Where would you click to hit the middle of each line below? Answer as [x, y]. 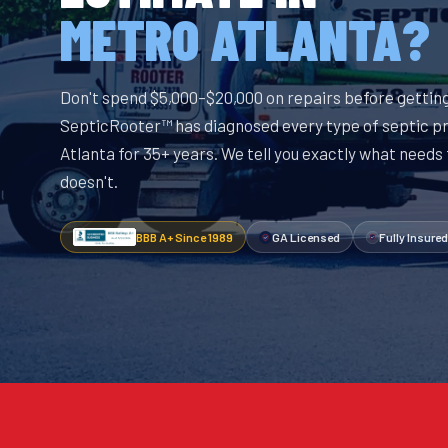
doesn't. [89, 181]
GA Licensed [306, 237]
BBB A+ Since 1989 [184, 237]
